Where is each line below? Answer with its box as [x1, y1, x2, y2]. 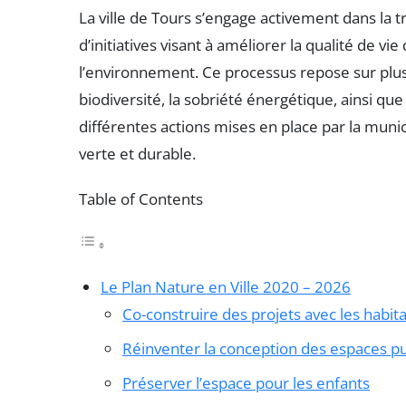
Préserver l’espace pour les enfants [122, 372, 370, 394]
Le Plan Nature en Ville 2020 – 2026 [101, 276, 351, 298]
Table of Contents [79, 188, 203, 210]
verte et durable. [79, 143, 196, 165]
